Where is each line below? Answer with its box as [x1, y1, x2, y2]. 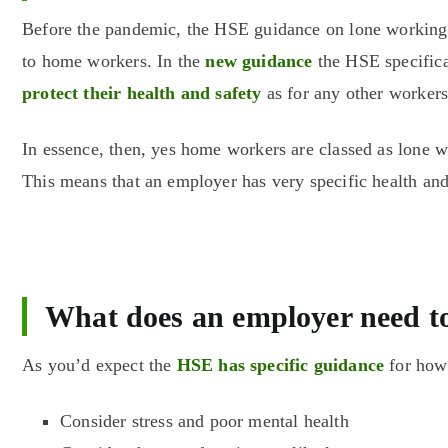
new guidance [205, 51, 313, 71]
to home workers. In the [22, 51, 206, 71]
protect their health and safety [22, 83, 262, 103]
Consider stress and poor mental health [60, 410, 349, 431]
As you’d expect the [22, 354, 177, 375]
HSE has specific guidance [176, 354, 385, 375]
